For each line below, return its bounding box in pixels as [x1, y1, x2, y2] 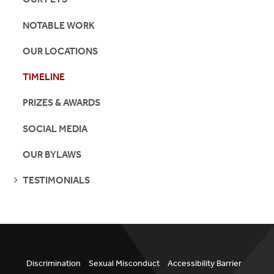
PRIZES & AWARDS [23, 97, 101, 109]
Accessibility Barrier [168, 258, 242, 269]
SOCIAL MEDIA [23, 122, 88, 135]
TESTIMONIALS [23, 174, 91, 187]
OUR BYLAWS [23, 148, 82, 160]
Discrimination [26, 258, 81, 269]
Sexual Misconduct [89, 258, 160, 269]
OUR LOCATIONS [23, 45, 98, 57]
